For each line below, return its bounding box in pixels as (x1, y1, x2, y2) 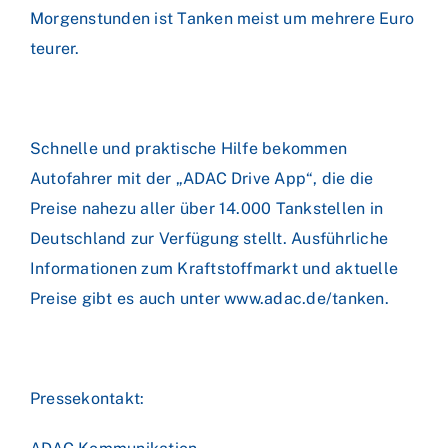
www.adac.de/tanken (224, 289, 385, 308)
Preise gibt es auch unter (30, 289, 225, 308)
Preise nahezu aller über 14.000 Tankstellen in (30, 199, 384, 218)
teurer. (30, 39, 80, 58)
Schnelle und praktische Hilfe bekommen (30, 139, 348, 158)
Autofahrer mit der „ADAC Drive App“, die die (30, 169, 374, 188)
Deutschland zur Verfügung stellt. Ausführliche (30, 229, 389, 248)
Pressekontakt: (30, 389, 145, 408)
